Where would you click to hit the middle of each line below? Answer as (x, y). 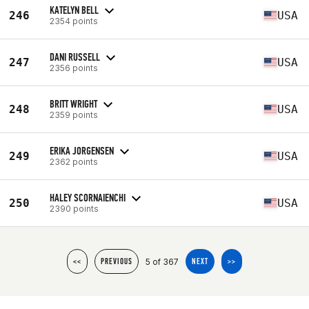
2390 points (74, 208)
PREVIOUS (117, 261)
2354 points (74, 21)
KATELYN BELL (74, 10)
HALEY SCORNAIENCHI (88, 197)
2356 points (74, 68)
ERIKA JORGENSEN (82, 150)
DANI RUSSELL (75, 57)
